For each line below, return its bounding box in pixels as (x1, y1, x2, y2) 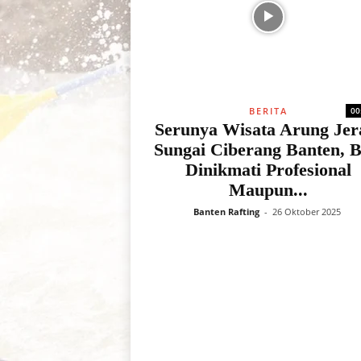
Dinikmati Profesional (185, 160, 351, 180)
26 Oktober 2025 (272, 205, 341, 218)
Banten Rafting (193, 205, 259, 218)
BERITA (248, 105, 288, 117)
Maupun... (228, 180, 308, 200)
